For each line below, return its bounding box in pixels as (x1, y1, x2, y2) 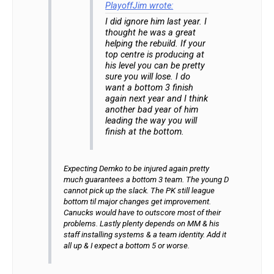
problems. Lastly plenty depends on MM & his (63, 219, 220, 229)
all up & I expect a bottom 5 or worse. (63, 241, 190, 251)
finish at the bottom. (105, 127, 185, 138)
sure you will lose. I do (105, 72, 191, 83)
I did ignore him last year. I (105, 17, 207, 28)
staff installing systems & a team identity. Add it (63, 230, 226, 240)
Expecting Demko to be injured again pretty (63, 164, 209, 174)
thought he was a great (105, 28, 196, 39)
